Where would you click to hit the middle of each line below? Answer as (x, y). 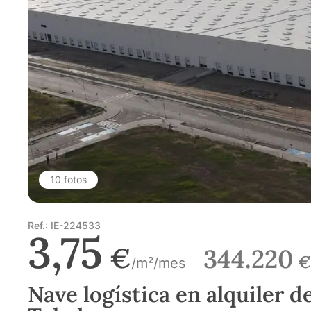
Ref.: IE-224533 (64, 225)
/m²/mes (158, 263)
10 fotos (68, 179)
